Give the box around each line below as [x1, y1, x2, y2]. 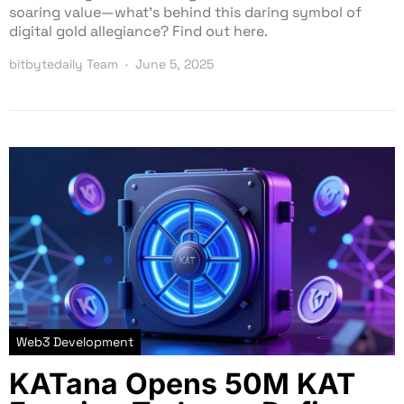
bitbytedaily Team [9, 55, 118, 72]
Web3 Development [16, 333, 133, 350]
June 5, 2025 [135, 55, 214, 72]
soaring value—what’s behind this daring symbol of [9, 2, 362, 22]
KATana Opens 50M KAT [9, 365, 355, 401]
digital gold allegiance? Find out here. [9, 21, 268, 41]
